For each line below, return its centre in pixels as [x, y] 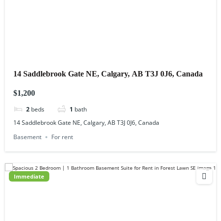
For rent [62, 137]
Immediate [29, 177]
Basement [28, 137]
